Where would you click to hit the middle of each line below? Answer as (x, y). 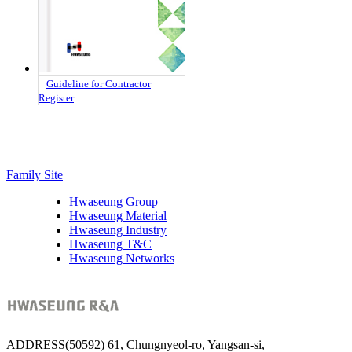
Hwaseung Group (114, 202)
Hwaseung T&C (110, 244)
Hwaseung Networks (122, 258)
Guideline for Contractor (99, 84)
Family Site (35, 175)
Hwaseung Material (118, 216)
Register (56, 98)
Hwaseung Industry (118, 230)
